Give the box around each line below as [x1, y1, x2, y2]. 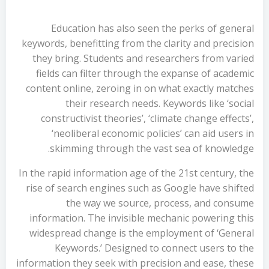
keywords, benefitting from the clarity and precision [22, 37, 254, 50]
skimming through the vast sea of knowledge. [50, 142, 254, 155]
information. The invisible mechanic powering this [29, 211, 254, 225]
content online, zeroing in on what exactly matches [26, 82, 254, 95]
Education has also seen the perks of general [51, 22, 254, 35]
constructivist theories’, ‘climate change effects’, [41, 112, 254, 125]
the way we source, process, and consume [66, 196, 254, 210]
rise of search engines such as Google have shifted [26, 181, 254, 195]
